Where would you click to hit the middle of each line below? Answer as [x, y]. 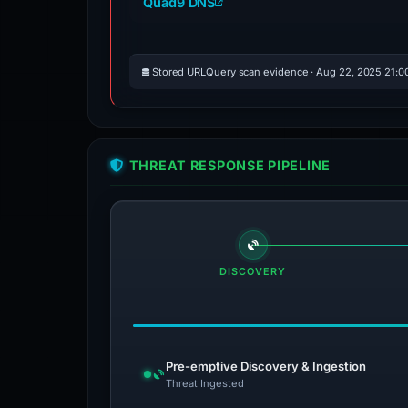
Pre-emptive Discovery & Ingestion [266, 366]
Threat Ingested [205, 383]
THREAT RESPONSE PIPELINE [230, 165]
